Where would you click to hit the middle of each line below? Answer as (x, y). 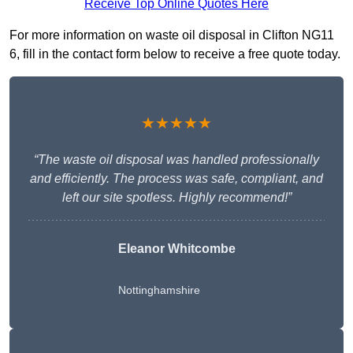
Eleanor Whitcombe (176, 249)
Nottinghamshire (159, 290)
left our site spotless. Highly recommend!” (176, 198)
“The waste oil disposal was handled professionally (176, 160)
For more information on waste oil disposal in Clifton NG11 (172, 35)
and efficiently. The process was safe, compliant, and (176, 179)
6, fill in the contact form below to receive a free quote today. (175, 54)
